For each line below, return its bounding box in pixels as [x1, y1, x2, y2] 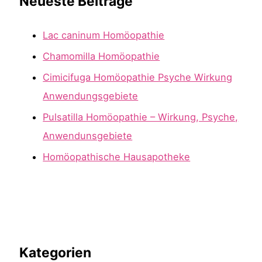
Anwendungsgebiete [43, 89, 139, 102]
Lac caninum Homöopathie [43, 29, 165, 41]
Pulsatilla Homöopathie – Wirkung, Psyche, [43, 111, 239, 123]
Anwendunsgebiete [43, 130, 133, 142]
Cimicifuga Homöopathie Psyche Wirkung [43, 71, 233, 83]
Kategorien [19, 244, 92, 261]
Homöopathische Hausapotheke [43, 151, 191, 163]
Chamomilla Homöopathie [43, 50, 160, 62]
